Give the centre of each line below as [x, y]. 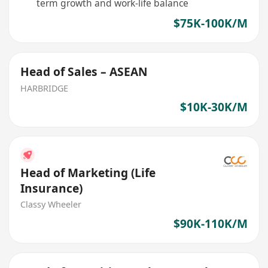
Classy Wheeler [51, 205]
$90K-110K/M [210, 224]
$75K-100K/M [210, 24]
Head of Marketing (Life [88, 173]
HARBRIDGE [45, 88]
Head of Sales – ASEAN [84, 71]
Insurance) [52, 188]
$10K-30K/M [214, 107]
